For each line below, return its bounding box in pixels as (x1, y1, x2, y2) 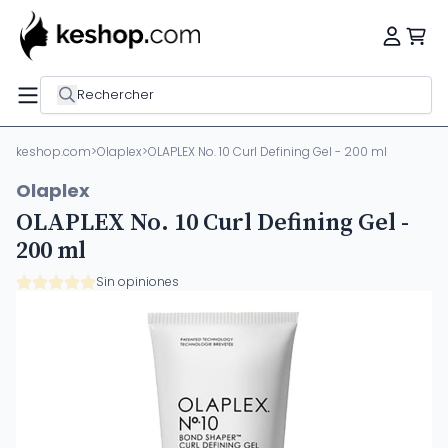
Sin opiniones (96, 273, 179, 290)
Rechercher (77, 85, 154, 104)
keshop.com (16, 143, 91, 160)
